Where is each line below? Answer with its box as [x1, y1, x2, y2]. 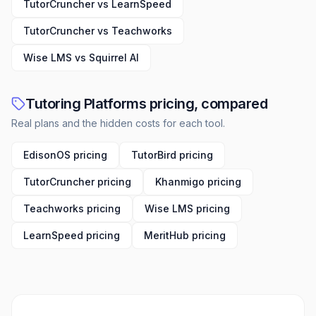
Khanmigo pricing [155, 176, 241, 188]
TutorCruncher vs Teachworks [23, 25, 172, 37]
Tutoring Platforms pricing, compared [25, 95, 267, 112]
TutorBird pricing [131, 149, 213, 161]
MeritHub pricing [144, 229, 226, 241]
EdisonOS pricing [23, 149, 107, 161]
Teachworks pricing [23, 202, 121, 214]
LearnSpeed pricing [23, 229, 120, 241]
